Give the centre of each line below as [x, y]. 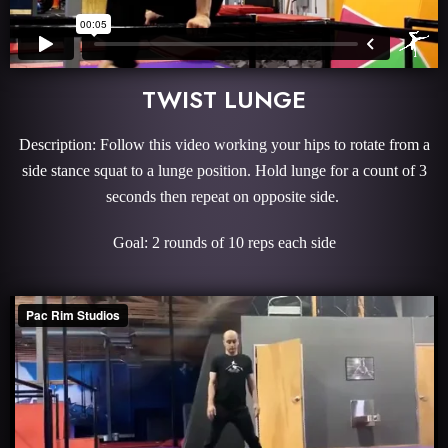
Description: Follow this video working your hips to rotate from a [224, 144]
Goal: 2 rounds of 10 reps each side [224, 242]
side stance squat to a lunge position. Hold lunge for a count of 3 [224, 170]
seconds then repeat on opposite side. [224, 196]
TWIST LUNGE [224, 99]
